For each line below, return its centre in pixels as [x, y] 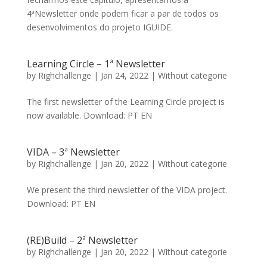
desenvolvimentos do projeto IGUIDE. [100, 27]
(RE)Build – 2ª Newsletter [82, 240]
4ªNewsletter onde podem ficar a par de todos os [122, 13]
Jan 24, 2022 [124, 75]
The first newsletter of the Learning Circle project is [125, 102]
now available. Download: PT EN [89, 115]
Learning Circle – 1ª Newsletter [96, 64]
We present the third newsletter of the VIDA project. [127, 190]
